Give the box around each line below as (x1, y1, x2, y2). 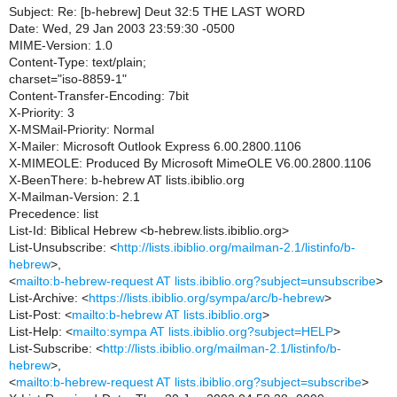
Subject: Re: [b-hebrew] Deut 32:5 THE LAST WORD (9, 4, 305, 19)
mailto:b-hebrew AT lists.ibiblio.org (72, 307, 262, 322)
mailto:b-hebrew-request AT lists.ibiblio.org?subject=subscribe (16, 375, 362, 389)
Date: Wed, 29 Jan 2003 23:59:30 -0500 (9, 21, 235, 35)
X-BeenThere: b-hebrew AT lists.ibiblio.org (9, 173, 245, 187)
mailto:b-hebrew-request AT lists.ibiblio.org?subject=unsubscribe (16, 274, 376, 288)
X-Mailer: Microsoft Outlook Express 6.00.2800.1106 (9, 139, 301, 153)
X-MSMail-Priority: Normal (9, 122, 154, 136)
